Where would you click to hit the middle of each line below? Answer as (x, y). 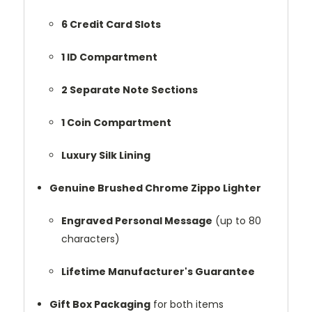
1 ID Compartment (109, 57)
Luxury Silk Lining (106, 155)
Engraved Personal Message (136, 220)
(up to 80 (236, 220)
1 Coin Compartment (116, 122)
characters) (90, 239)
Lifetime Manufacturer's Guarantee (158, 271)
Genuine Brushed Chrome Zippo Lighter (156, 188)
